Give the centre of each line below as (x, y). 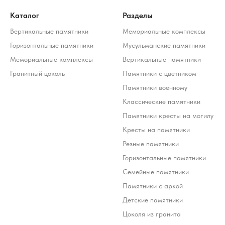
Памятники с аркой (153, 186)
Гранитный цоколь (37, 74)
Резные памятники (151, 144)
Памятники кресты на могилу (168, 116)
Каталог (25, 16)
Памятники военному (155, 88)
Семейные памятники (156, 172)
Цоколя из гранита (152, 214)
